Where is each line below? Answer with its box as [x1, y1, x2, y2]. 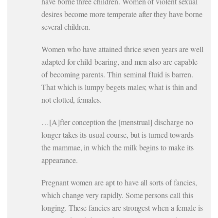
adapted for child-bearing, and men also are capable [41, 56, 198, 67]
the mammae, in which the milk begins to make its [41, 142, 194, 152]
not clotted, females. [41, 94, 102, 105]
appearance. [41, 155, 78, 165]
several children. [41, 21, 91, 32]
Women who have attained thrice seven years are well [41, 44, 203, 54]
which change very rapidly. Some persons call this [41, 190, 193, 200]
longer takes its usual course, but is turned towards [41, 129, 194, 140]
